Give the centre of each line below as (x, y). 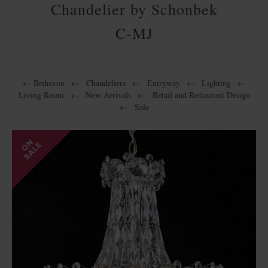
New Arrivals (108, 95)
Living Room (41, 95)
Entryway (163, 83)
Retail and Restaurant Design (201, 95)
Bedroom (49, 83)
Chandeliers (106, 83)
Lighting (216, 83)
